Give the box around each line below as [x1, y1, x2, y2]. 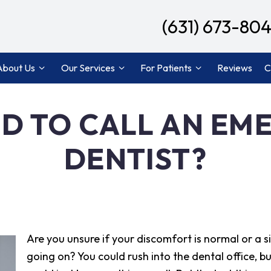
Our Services [60, 62, 115, 74]
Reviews [217, 62, 253, 74]
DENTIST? [64, 140, 207, 177]
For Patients [140, 62, 192, 74]
